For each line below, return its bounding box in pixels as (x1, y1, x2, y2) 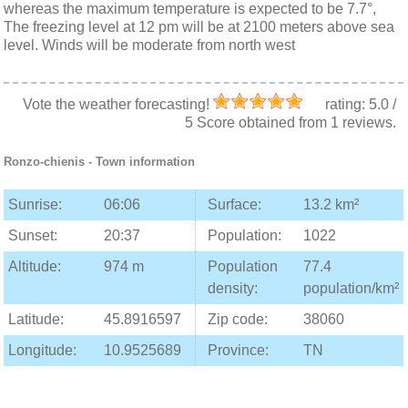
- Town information (85, 155, 196, 168)
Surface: (208, 197, 262, 212)
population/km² (303, 280, 400, 296)
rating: (324, 97, 369, 112)
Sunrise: (8, 197, 63, 212)
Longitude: (8, 342, 77, 358)
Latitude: (8, 311, 65, 327)
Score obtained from (192, 115, 331, 130)
